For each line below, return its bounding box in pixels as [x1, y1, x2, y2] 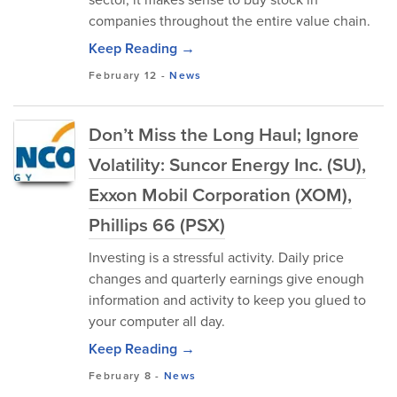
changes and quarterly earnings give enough [89, 269, 364, 289]
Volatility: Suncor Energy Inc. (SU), [89, 151, 366, 178]
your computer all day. [89, 311, 225, 331]
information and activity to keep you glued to [89, 290, 366, 310]
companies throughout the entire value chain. [89, 11, 370, 31]
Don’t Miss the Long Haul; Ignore [89, 121, 359, 148]
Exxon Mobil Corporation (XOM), [89, 181, 352, 208]
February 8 [89, 368, 152, 384]
